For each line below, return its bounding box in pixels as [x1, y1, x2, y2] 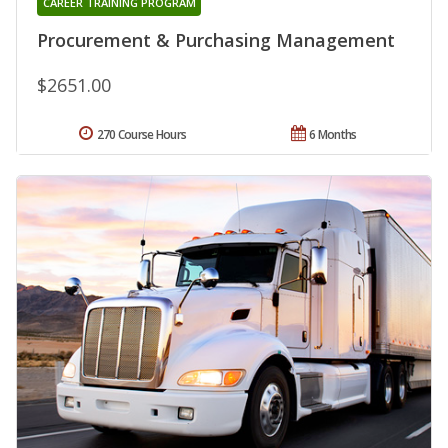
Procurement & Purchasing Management [37, 27, 395, 52]
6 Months [309, 125, 357, 143]
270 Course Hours [96, 125, 187, 143]
